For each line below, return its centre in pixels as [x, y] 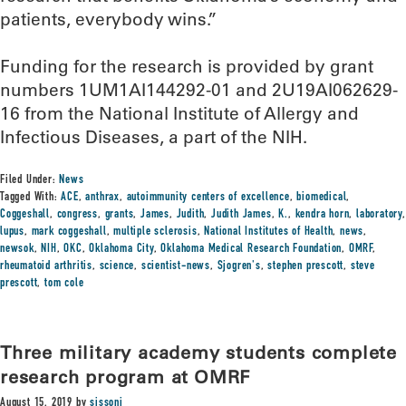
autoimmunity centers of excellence [208, 198]
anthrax [103, 198]
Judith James [242, 215]
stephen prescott [306, 266]
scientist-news [176, 266]
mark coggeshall [69, 232]
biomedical [322, 198]
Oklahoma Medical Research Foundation [251, 249]
